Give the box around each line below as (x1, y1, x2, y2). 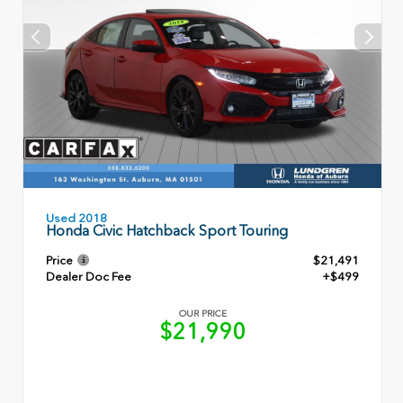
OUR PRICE (178, 308, 227, 319)
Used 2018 (46, 210, 107, 225)
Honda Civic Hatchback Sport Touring (46, 221, 288, 239)
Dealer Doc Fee (46, 269, 131, 283)
